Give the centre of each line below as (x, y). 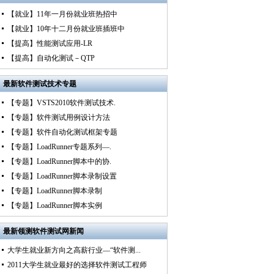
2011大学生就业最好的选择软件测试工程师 (77, 265)
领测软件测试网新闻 (50, 231)
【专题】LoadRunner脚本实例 (54, 206)
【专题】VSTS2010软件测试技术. (61, 103)
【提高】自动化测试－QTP (51, 58)
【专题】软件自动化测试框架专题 (62, 132)
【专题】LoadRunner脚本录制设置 (62, 176)
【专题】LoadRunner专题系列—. (59, 147)
